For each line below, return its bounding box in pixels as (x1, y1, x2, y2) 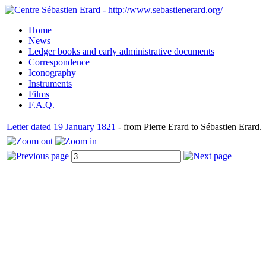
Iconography (28, 68, 76, 78)
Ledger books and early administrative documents (28, 46, 214, 56)
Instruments (28, 78, 72, 88)
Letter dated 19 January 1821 (7, 122, 116, 132)
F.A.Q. (28, 100, 55, 110)
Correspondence (28, 57, 90, 67)
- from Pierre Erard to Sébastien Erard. (116, 122, 262, 132)
